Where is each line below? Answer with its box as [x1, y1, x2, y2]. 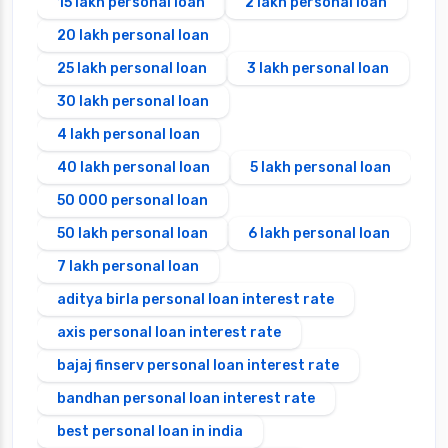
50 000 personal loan [57, 191, 208, 209]
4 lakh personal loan [57, 125, 200, 143]
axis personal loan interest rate [57, 323, 281, 341]
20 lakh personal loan [57, 26, 209, 44]
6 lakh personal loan [248, 224, 390, 242]
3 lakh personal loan [247, 59, 389, 77]
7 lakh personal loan [57, 257, 199, 275]
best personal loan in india [57, 422, 243, 440]
